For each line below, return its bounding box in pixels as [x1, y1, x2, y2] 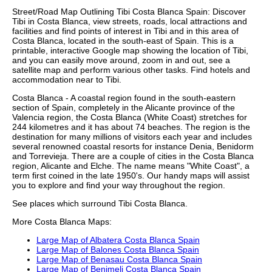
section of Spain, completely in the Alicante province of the [12, 103, 235, 113]
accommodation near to [12, 75, 106, 85]
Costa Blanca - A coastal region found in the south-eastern [12, 93, 236, 103]
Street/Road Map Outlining [12, 7, 117, 17]
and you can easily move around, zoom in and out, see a [12, 55, 230, 66]
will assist [211, 171, 250, 181]
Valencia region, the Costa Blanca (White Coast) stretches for [12, 112, 247, 123]
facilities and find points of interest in [12, 26, 154, 36]
